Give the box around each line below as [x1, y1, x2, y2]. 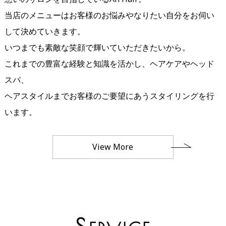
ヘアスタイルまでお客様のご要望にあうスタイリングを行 [4, 90, 214, 102]
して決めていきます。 [4, 26, 85, 37]
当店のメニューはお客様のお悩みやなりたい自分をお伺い [4, 10, 214, 21]
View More [92, 141, 134, 153]
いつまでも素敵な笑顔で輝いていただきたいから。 [4, 42, 190, 53]
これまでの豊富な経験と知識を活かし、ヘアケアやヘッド [4, 58, 214, 70]
